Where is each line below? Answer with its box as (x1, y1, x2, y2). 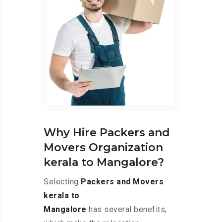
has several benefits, (86, 205, 167, 215)
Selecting (44, 177, 81, 187)
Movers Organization (44, 141, 163, 155)
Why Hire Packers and (44, 126, 170, 140)
